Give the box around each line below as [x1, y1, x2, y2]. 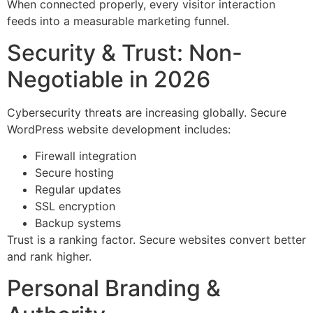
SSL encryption [35, 199, 115, 214]
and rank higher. [7, 249, 92, 264]
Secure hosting [35, 166, 114, 180]
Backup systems [35, 216, 121, 231]
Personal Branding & [7, 274, 221, 302]
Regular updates [35, 182, 121, 197]
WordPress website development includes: [7, 122, 231, 136]
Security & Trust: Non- [7, 38, 242, 66]
